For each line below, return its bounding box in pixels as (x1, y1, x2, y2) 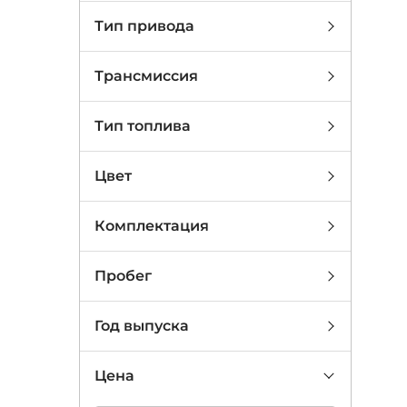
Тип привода (94, 17, 194, 35)
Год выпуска (94, 317, 189, 334)
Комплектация (94, 217, 209, 234)
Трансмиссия (94, 67, 198, 84)
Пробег (94, 267, 152, 284)
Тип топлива (94, 117, 191, 134)
